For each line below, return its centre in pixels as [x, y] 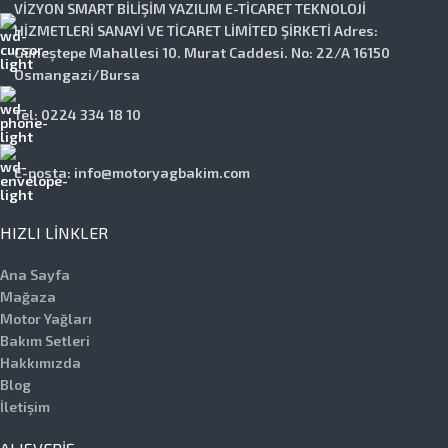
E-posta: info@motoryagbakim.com [132, 173]
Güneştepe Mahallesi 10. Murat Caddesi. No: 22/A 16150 [202, 53]
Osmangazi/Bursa [77, 75]
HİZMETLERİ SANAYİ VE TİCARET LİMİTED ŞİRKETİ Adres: [196, 31]
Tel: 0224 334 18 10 [77, 115]
